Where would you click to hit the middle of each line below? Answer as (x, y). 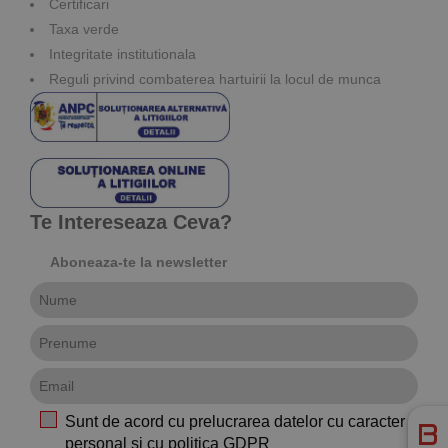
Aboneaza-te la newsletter (138, 261)
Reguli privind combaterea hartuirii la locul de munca (215, 78)
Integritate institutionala (122, 53)
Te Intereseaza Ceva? (131, 221)
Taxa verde (84, 28)
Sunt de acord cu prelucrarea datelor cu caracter (235, 421)
